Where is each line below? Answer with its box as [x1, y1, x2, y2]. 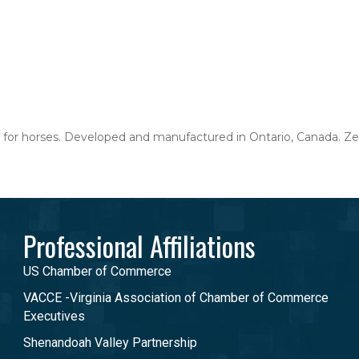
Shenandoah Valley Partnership [23, 334, 197, 350]
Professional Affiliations [23, 224, 256, 266]
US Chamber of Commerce [23, 263, 171, 279]
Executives [23, 308, 85, 324]
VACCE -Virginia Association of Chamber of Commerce [23, 289, 329, 305]
